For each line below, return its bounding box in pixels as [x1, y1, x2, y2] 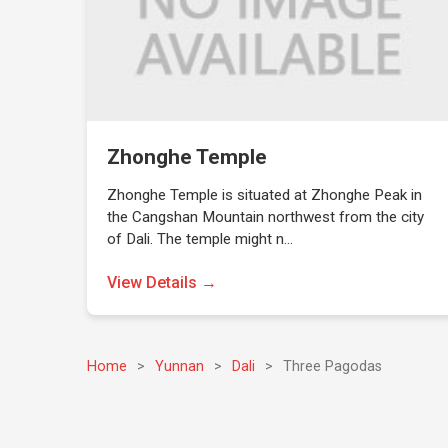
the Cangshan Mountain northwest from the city [107, 208, 425, 226]
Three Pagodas [283, 358, 383, 375]
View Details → [107, 273, 218, 292]
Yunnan [155, 358, 205, 375]
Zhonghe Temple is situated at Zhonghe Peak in [107, 186, 423, 204]
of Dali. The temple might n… [107, 230, 294, 248]
